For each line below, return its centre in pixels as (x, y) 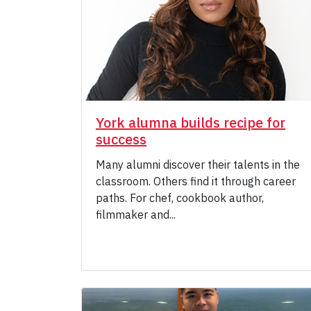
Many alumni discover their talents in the (198, 165)
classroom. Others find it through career (196, 182)
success (121, 140)
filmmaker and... (136, 215)
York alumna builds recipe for (191, 123)
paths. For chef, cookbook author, (180, 198)
